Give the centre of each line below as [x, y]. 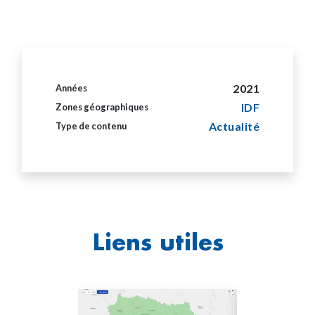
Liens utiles [157, 242]
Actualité [234, 127]
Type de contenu [91, 126]
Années [71, 88]
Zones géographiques [102, 107]
